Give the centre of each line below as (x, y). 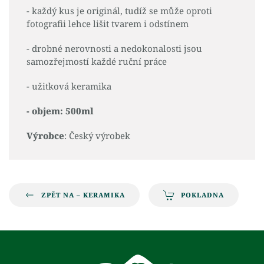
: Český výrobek (97, 136)
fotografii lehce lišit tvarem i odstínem (108, 24)
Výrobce (45, 136)
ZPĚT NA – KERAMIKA (83, 195)
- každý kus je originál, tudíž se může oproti (119, 11)
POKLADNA (202, 195)
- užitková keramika (69, 86)
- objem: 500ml (60, 111)
